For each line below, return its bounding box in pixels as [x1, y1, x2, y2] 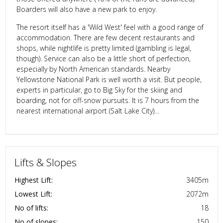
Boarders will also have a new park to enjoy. [16, 4, 157, 14]
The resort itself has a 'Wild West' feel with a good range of [16, 22, 204, 32]
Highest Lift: [14, 175, 53, 185]
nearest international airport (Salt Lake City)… [16, 106, 159, 115]
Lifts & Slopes [14, 155, 77, 170]
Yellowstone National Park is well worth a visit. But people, [16, 74, 202, 84]
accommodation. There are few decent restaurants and [16, 32, 195, 42]
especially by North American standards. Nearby [16, 64, 170, 74]
